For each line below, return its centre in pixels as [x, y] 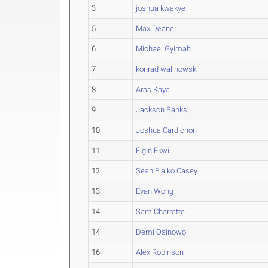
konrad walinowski [167, 69]
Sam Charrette [161, 212]
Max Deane [155, 29]
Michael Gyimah [164, 49]
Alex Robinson [160, 252]
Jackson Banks [162, 110]
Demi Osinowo [161, 232]
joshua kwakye [161, 8]
